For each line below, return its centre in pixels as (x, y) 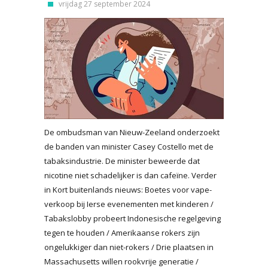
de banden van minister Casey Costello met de (129, 147)
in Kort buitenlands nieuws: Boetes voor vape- (128, 190)
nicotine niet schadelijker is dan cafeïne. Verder (130, 175)
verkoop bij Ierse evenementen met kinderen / (129, 204)
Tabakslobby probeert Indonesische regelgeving (133, 218)
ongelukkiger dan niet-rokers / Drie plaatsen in (129, 247)
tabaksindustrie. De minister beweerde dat (122, 161)
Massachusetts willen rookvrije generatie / (121, 261)
